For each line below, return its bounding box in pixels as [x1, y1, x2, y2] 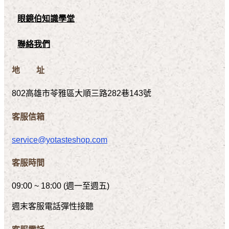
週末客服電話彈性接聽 [12, 202, 94, 211]
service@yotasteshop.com [12, 135, 107, 144]
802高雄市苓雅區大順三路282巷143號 [12, 89, 151, 98]
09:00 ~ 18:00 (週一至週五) [12, 181, 109, 191]
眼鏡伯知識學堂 [17, 14, 75, 23]
